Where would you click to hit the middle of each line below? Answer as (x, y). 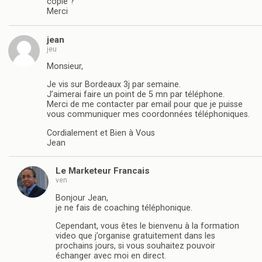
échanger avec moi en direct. (111, 256)
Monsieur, (65, 66)
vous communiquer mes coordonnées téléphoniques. (148, 115)
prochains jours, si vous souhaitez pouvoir (135, 246)
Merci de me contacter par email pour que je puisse (145, 105)
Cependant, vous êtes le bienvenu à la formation (147, 226)
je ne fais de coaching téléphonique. (124, 208)
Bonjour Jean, (82, 198)
